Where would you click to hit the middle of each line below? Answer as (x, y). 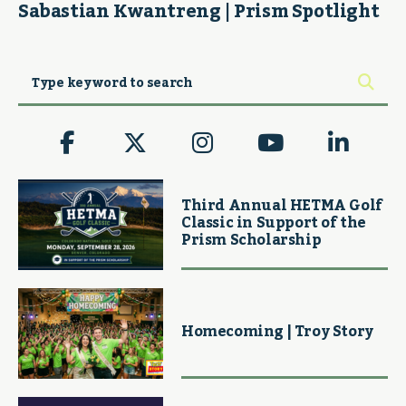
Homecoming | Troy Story (277, 332)
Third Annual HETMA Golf (282, 206)
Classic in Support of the (274, 223)
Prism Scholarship (251, 241)
